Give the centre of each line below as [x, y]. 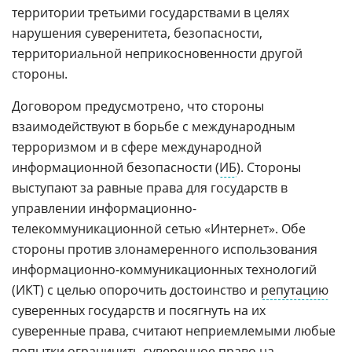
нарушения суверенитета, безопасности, [137, 33]
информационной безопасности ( [115, 167]
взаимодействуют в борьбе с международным [154, 126]
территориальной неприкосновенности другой [157, 53]
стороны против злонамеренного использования [165, 249]
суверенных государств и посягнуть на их [139, 310]
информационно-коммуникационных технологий [164, 269]
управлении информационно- [104, 208]
